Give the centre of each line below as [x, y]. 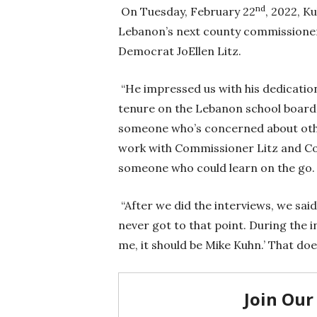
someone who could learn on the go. [217, 168]
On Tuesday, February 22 [187, 12]
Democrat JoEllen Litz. [180, 51]
